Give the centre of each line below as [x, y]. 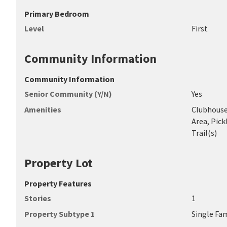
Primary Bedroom [57, 14]
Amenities [43, 109]
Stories [38, 198]
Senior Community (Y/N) [68, 94]
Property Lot [59, 163]
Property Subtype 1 [60, 214]
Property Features [58, 183]
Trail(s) [204, 133]
